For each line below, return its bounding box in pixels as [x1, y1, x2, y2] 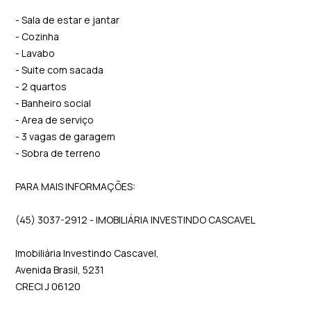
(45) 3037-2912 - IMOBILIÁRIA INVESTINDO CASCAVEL [15, 213, 256, 226]
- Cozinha [15, 30, 60, 43]
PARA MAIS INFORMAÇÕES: [15, 180, 136, 193]
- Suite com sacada [15, 63, 104, 76]
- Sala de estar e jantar [15, 13, 120, 26]
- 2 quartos [15, 80, 67, 93]
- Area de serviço [15, 113, 94, 126]
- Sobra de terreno [15, 146, 101, 160]
